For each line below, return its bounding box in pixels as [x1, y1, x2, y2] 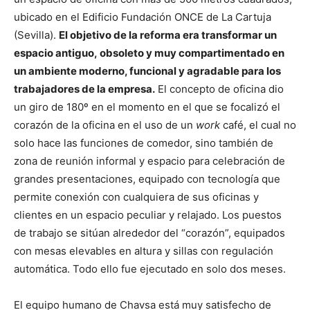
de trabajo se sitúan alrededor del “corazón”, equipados [14, 226, 285, 239]
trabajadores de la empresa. [14, 82, 155, 95]
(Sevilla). [14, 28, 59, 42]
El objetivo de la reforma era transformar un [59, 28, 277, 42]
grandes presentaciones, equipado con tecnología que [14, 172, 280, 185]
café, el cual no [223, 118, 296, 131]
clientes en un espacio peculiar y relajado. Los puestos [14, 208, 282, 221]
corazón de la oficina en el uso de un [14, 118, 196, 131]
